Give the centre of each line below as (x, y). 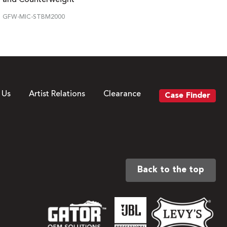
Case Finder (187, 96)
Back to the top (171, 170)
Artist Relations (57, 94)
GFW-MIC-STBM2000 (34, 17)
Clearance (122, 94)
